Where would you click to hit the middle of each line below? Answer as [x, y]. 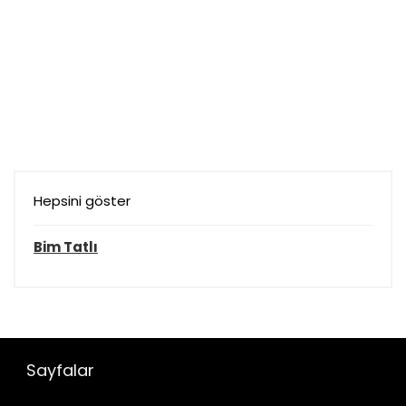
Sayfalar [60, 370]
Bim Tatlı [66, 246]
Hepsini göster [82, 200]
